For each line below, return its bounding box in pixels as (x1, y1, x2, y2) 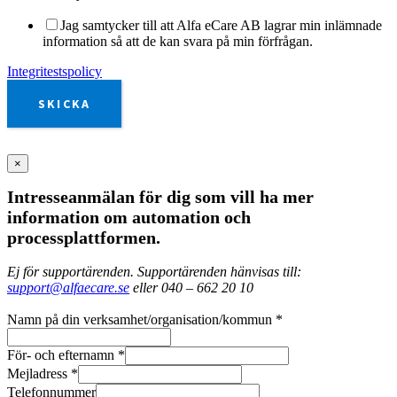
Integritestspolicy (7, 64, 102, 80)
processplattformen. (7, 228, 160, 248)
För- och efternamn (7, 347, 118, 363)
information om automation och (7, 207, 251, 228)
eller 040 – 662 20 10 (129, 280, 253, 296)
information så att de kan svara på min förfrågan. (43, 34, 313, 50)
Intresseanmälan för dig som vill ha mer (7, 187, 314, 207)
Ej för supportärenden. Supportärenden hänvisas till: (7, 264, 301, 280)
